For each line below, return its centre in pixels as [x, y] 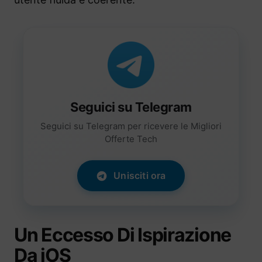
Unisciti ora [140, 176]
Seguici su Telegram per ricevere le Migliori [131, 126]
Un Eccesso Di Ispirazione [123, 235]
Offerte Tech [131, 139]
